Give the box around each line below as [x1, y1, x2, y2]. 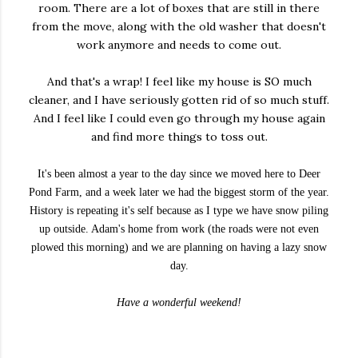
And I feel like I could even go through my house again [33, 111, 325, 126]
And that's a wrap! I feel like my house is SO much [46, 74, 312, 89]
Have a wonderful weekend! [117, 296, 241, 309]
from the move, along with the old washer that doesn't [32, 19, 326, 34]
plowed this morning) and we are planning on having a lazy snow [31, 241, 327, 254]
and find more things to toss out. [90, 129, 268, 145]
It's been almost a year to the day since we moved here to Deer [38, 168, 320, 181]
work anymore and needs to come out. [77, 38, 281, 53]
